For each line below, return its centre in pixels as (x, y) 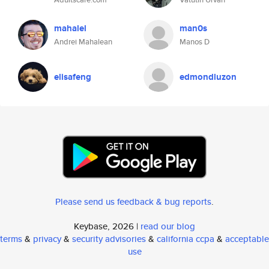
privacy (47, 239)
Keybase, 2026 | (107, 226)
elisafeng (73, 77)
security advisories (109, 239)
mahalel (70, 28)
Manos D (195, 42)
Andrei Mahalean (83, 42)
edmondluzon (208, 77)
